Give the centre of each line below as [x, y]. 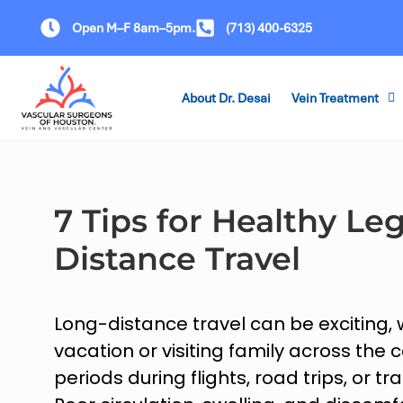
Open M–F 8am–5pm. [133, 28]
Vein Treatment [335, 98]
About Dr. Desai [226, 98]
